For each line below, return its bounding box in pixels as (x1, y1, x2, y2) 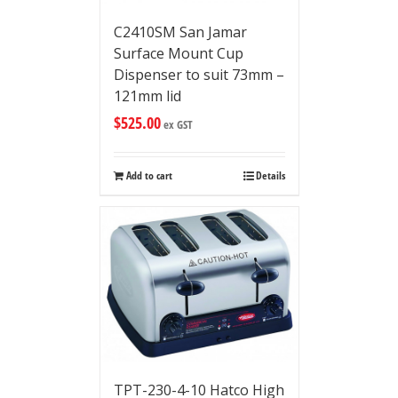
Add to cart (125, 168, 172, 184)
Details (255, 168, 285, 184)
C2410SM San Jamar (113, 22, 247, 43)
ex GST (160, 116, 193, 133)
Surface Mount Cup (113, 44, 243, 64)
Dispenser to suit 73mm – (113, 65, 284, 85)
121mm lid (113, 86, 181, 107)
